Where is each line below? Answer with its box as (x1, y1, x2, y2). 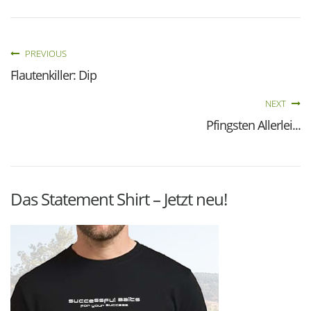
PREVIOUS (23, 47, 67, 60)
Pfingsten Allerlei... (206, 117, 301, 133)
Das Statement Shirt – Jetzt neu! (10, 187, 227, 210)
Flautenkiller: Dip (10, 67, 96, 83)
